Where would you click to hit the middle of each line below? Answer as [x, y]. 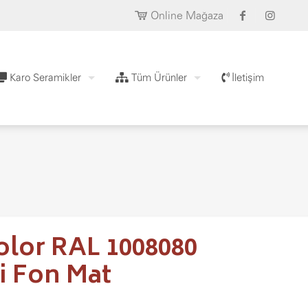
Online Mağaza [187, 15]
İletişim [246, 77]
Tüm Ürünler [158, 77]
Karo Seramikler [44, 77]
